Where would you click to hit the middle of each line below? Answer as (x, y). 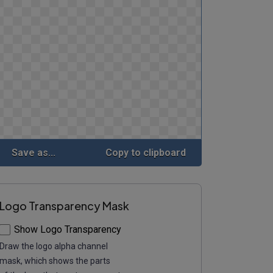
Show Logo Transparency (68, 229)
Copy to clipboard (146, 153)
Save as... (34, 153)
